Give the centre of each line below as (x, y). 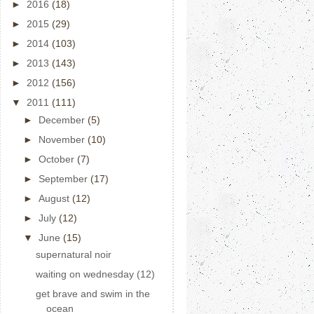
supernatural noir (73, 254)
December (63, 120)
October (57, 159)
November (63, 139)
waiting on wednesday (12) (95, 274)
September (64, 178)
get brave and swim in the (93, 294)
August (55, 198)
